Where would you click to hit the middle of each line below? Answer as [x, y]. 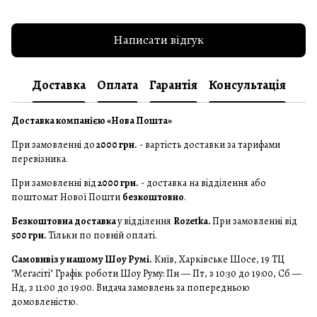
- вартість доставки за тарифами [209, 144]
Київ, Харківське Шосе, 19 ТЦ [218, 259]
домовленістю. [45, 301]
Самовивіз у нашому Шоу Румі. [82, 259]
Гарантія [173, 85]
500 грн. [30, 235]
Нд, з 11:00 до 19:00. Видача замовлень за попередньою [131, 287]
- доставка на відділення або [202, 183]
